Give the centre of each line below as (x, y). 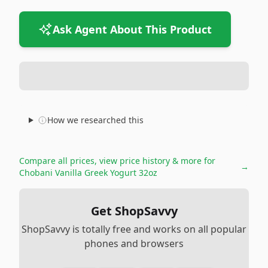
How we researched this (95, 120)
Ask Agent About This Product (132, 29)
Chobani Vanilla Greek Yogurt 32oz (88, 173)
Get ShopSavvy (134, 211)
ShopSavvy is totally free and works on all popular (134, 229)
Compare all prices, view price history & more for (117, 161)
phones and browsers (134, 243)
